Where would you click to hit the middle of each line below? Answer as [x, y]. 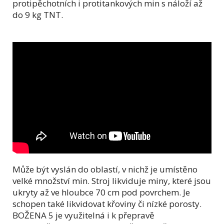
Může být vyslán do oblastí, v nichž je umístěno [105, 169]
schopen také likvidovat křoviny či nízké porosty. [107, 204]
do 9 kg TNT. [38, 14]
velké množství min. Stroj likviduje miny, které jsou [112, 181]
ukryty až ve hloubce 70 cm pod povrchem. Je [101, 192]
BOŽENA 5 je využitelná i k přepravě [83, 215]
